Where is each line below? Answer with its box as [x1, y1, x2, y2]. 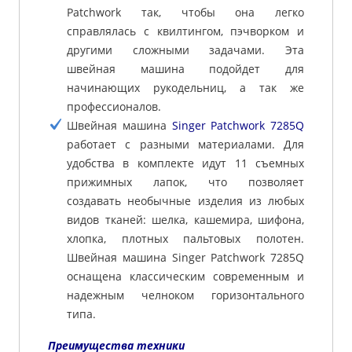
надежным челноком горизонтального [67, 287, 304, 302]
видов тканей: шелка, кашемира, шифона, [67, 211, 304, 227]
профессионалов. [67, 98, 161, 114]
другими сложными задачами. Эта [67, 42, 304, 57]
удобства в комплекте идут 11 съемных [67, 155, 304, 170]
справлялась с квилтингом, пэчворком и [67, 23, 304, 38]
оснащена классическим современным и [67, 268, 304, 284]
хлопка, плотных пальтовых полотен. [67, 230, 304, 246]
